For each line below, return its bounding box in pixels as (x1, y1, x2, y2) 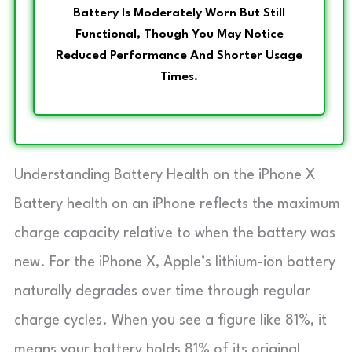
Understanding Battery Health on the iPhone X (14, 167, 315, 182)
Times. (160, 70, 198, 83)
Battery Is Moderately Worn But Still (73, 6, 285, 20)
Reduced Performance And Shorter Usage (56, 49, 302, 62)
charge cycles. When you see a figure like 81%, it (14, 313, 327, 328)
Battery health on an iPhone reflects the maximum (14, 196, 340, 211)
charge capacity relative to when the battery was (14, 225, 335, 240)
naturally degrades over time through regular (14, 284, 310, 299)
